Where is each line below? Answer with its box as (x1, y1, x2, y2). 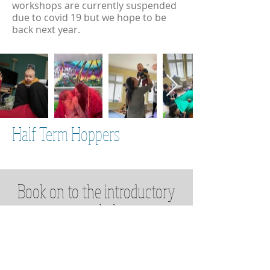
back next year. (12, 23, 80, 36)
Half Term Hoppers (12, 122, 120, 145)
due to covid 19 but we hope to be (12, 11, 166, 24)
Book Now (75, 234, 115, 245)
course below (59, 199, 134, 222)
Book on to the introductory (17, 180, 175, 202)
